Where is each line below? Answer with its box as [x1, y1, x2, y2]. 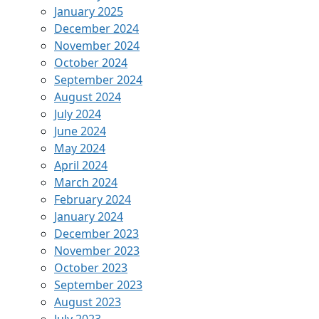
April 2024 [54, 157, 108, 173]
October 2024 [54, 54, 127, 70]
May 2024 [54, 140, 105, 156]
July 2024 [54, 105, 101, 122]
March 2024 [54, 174, 117, 190]
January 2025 [54, 3, 123, 19]
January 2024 [54, 208, 123, 224]
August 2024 [54, 88, 121, 105]
